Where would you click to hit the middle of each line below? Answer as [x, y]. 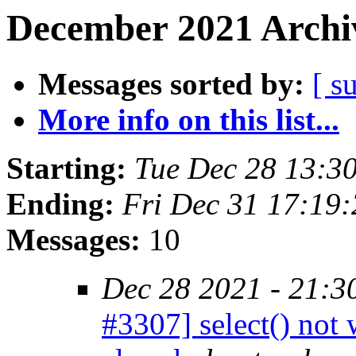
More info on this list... [189, 120]
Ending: [60, 204]
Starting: [66, 168]
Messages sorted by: [171, 84]
